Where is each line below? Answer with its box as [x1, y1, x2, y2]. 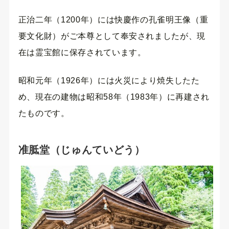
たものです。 [18, 108, 70, 118]
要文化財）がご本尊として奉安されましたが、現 [18, 32, 205, 41]
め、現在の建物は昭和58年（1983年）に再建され [18, 92, 210, 101]
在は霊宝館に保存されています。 [18, 48, 146, 57]
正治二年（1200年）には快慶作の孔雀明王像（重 [18, 15, 209, 25]
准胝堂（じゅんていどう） [18, 144, 145, 155]
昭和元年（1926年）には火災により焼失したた [18, 76, 200, 85]
